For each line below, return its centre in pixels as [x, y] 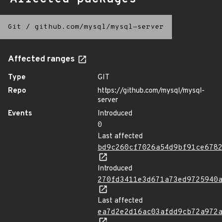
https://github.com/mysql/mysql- [151, 91]
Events [20, 114]
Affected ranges [42, 59]
